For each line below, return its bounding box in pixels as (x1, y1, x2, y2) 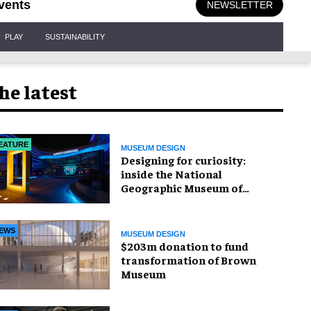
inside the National (121, 166, 222, 180)
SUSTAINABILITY (45, 32, 105, 41)
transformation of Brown (121, 252, 256, 267)
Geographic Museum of (121, 180, 242, 194)
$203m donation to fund (121, 238, 249, 253)
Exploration (121, 194, 184, 208)
